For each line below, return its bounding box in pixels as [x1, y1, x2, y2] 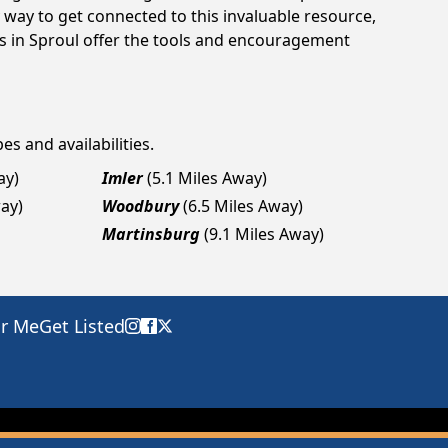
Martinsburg [102, 223, 200, 245]
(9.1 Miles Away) [204, 223, 324, 245]
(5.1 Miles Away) [147, 167, 267, 189]
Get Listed [39, 314, 125, 338]
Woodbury [102, 195, 179, 217]
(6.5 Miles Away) [183, 195, 303, 217]
